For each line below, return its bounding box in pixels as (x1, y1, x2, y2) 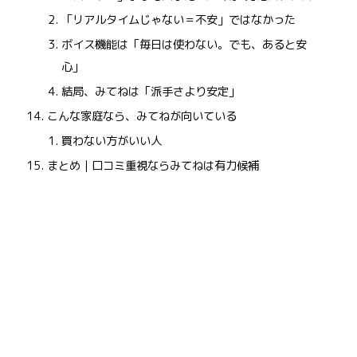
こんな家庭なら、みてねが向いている (47, 108, 237, 125)
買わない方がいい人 (61, 132, 162, 149)
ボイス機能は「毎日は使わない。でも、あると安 (61, 37, 307, 53)
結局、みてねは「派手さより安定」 (61, 84, 240, 100)
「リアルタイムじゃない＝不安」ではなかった (61, 12, 296, 29)
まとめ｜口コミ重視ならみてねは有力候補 (47, 157, 260, 174)
